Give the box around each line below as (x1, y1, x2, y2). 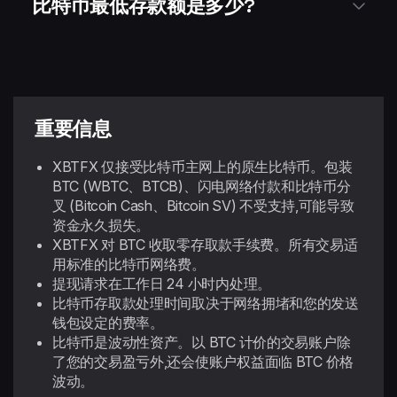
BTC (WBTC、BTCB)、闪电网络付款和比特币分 (52, 177, 351, 195)
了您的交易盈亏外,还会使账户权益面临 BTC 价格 (52, 353, 354, 370)
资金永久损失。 (52, 216, 151, 234)
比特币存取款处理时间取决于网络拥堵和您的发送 (52, 294, 359, 312)
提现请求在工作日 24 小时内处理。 (52, 275, 271, 292)
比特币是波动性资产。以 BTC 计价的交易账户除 (52, 333, 351, 351)
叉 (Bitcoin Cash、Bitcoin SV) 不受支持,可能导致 (52, 197, 354, 214)
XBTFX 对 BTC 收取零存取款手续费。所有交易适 (52, 236, 358, 253)
